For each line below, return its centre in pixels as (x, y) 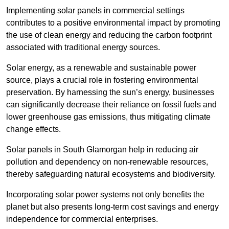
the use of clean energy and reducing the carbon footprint (109, 35)
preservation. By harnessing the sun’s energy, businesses (110, 93)
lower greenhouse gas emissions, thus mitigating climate (108, 117)
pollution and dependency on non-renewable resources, (107, 162)
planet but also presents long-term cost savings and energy (112, 207)
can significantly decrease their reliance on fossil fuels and (111, 105)
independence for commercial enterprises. (82, 219)
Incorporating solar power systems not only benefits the (105, 195)
